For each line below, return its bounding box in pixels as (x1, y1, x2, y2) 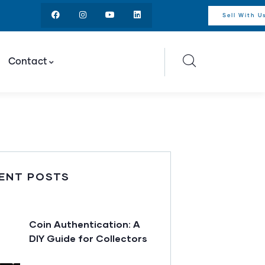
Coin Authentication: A (29, 218, 140, 230)
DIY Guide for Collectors (29, 232, 147, 244)
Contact (8, 57, 48, 67)
